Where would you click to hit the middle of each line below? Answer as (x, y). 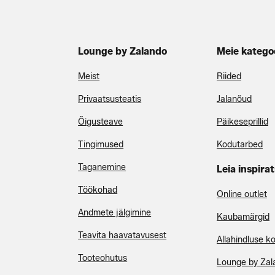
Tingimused (101, 145)
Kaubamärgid (243, 217)
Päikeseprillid (242, 122)
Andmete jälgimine (115, 213)
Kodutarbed (240, 145)
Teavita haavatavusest (122, 235)
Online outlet (242, 194)
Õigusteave (101, 122)
